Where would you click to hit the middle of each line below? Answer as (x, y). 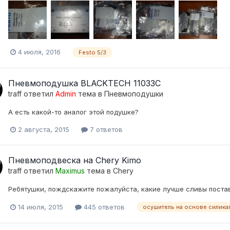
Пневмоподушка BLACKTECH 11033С (84, 83)
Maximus (70, 170)
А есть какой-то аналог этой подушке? (73, 112)
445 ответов (103, 207)
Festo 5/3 (92, 52)
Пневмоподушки (134, 93)
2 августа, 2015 (44, 129)
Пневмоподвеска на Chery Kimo (75, 160)
